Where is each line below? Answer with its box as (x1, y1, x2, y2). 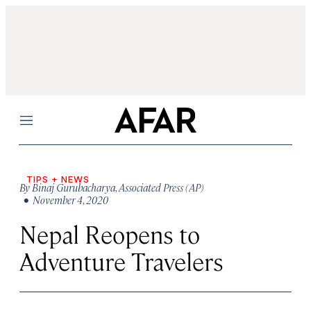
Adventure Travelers (19, 245, 224, 276)
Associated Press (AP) (119, 180, 204, 194)
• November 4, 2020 (19, 193, 108, 206)
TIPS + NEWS (26, 174, 90, 185)
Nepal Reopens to (19, 218, 200, 249)
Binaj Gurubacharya (32, 180, 115, 194)
